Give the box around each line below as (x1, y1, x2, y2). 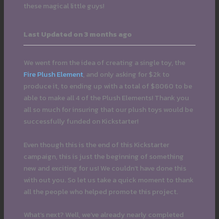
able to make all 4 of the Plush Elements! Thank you (23, 92, 189, 104)
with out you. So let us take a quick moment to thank (23, 174, 194, 185)
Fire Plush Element (23, 69, 83, 80)
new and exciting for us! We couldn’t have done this (23, 162, 186, 174)
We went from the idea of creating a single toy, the (23, 57, 185, 68)
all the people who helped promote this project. (23, 186, 178, 197)
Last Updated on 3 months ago (23, 28, 132, 40)
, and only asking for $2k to (83, 69, 170, 80)
